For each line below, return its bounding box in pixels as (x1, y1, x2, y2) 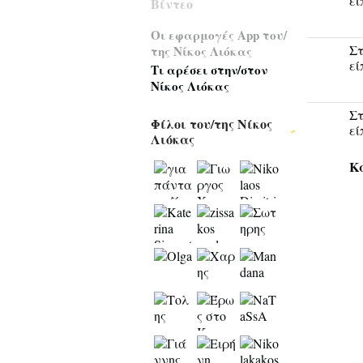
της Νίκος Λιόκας (151, 42, 252, 60)
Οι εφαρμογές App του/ (151, 26, 287, 44)
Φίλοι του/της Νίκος (151, 114, 272, 133)
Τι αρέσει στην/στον (151, 61, 267, 79)
